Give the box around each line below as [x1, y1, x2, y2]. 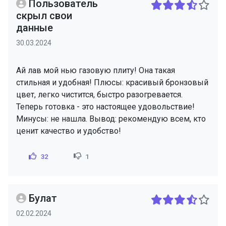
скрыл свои [16, 10, 72, 22]
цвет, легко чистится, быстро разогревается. [16, 90, 183, 99]
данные [16, 22, 53, 34]
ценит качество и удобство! [16, 126, 121, 136]
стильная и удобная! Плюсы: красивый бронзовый [16, 78, 208, 87]
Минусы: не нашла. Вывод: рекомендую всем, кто [16, 114, 206, 124]
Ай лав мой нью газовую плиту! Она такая [16, 66, 175, 75]
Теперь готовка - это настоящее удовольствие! [16, 102, 195, 111]
